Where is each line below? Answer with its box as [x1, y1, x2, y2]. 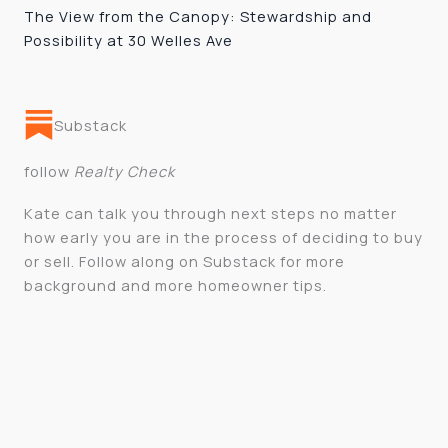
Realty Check [74, 160, 175, 181]
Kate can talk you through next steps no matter [24, 202, 397, 223]
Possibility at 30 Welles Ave [24, 30, 233, 51]
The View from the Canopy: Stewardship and [24, 6, 372, 27]
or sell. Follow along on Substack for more [24, 250, 345, 271]
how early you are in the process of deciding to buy [24, 226, 423, 247]
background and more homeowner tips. [24, 274, 327, 295]
